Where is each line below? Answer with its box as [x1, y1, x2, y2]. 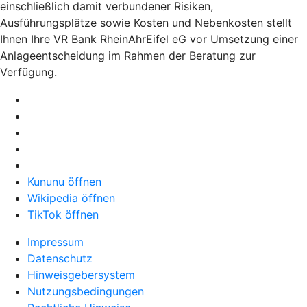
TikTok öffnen [27, 207, 99, 221]
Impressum [27, 234, 84, 249]
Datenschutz [27, 251, 93, 265]
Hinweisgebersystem [27, 267, 135, 282]
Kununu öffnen [27, 174, 101, 188]
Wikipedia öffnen [27, 191, 115, 205]
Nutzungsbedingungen [27, 284, 144, 298]
